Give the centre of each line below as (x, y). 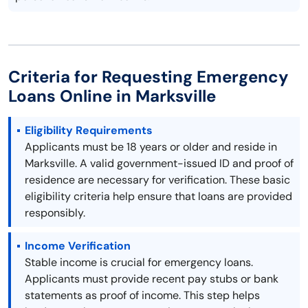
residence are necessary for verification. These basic (157, 180)
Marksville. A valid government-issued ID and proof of (159, 164)
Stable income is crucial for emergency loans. (139, 263)
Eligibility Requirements (89, 131)
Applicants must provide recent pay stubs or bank (152, 279)
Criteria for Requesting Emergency (148, 77)
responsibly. (55, 213)
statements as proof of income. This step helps (142, 296)
